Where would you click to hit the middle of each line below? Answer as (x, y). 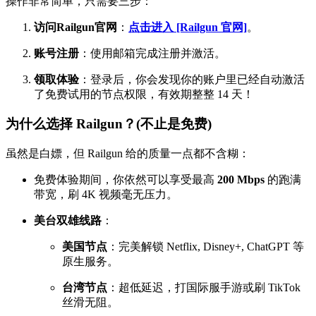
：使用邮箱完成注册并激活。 (152, 53)
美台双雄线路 (68, 221)
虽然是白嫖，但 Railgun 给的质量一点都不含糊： (128, 154)
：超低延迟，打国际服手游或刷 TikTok (204, 288)
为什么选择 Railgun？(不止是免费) (109, 124)
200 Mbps (241, 180)
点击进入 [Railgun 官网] (188, 27)
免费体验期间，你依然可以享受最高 (126, 180)
